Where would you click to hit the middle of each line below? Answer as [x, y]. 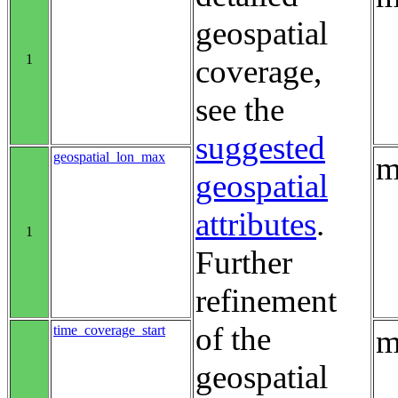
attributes [256, 224]
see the [240, 109]
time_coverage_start [109, 330]
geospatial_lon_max [109, 156]
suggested [260, 147]
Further [244, 262]
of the [233, 338]
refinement [266, 300]
